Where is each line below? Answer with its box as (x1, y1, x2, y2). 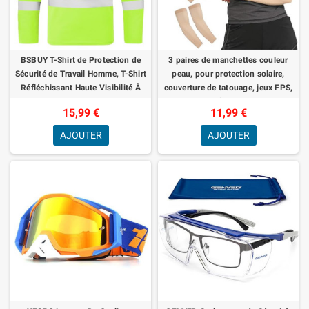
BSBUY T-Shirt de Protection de (20, 54, 141, 65)
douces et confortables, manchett (164, 96, 292, 106)
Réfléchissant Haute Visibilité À (21, 82, 141, 92)
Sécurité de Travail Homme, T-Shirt (14, 68, 147, 79)
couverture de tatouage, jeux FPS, (163, 82, 293, 92)
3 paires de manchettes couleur (168, 54, 288, 65)
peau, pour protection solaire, (172, 68, 285, 79)
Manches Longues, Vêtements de (17, 96, 145, 106)
